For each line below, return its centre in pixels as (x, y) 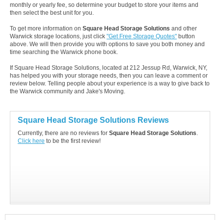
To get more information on (46, 28)
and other (183, 28)
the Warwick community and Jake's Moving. (68, 91)
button (186, 36)
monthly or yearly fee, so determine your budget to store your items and (104, 5)
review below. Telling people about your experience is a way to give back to (110, 83)
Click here (31, 141)
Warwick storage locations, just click (58, 36)
